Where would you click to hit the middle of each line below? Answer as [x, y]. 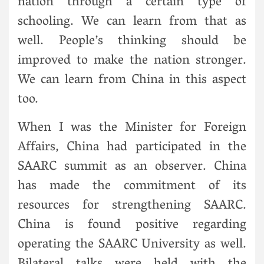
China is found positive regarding [132, 225]
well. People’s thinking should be [132, 42]
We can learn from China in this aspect [132, 80]
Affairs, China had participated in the [132, 148]
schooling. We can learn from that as [132, 22]
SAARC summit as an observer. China [132, 167]
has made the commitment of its [132, 187]
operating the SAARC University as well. [132, 245]
